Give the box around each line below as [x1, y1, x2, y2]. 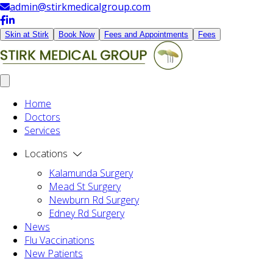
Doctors [24, 110, 60, 124]
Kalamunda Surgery [49, 166, 133, 180]
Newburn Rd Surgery [49, 193, 139, 207]
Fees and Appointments [104, 30, 188, 39]
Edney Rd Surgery [49, 207, 124, 220]
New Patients [24, 247, 83, 260]
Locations [24, 147, 68, 160]
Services [24, 124, 60, 137]
